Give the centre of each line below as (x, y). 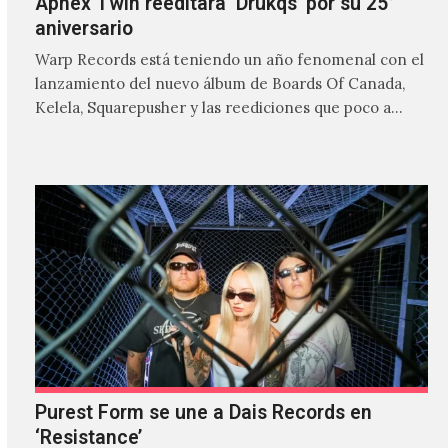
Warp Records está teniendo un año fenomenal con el (229, 60)
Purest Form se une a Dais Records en (203, 413)
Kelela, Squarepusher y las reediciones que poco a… (218, 108)
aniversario (83, 28)
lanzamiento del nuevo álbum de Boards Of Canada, (219, 84)
